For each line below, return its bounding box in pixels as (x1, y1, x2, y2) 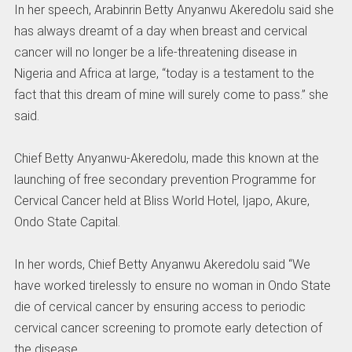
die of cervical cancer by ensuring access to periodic (13, 299, 306, 315)
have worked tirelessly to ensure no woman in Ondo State (13, 278, 331, 294)
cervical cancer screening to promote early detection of (13, 321, 322, 336)
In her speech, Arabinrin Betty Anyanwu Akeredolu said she (13, 2, 334, 17)
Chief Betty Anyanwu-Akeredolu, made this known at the (13, 151, 319, 167)
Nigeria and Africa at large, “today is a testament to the (13, 66, 314, 81)
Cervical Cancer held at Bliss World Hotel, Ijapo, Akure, (13, 193, 310, 209)
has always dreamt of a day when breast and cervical (13, 24, 307, 38)
